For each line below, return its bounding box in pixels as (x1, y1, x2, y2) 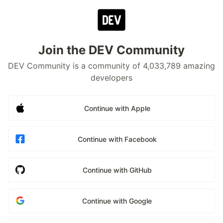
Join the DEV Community (38, 43, 185, 57)
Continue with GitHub (82, 165, 152, 174)
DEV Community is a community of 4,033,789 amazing (8, 61, 215, 71)
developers (91, 73, 132, 83)
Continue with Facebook (77, 134, 157, 143)
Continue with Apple (84, 104, 150, 112)
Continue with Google (82, 196, 152, 205)
